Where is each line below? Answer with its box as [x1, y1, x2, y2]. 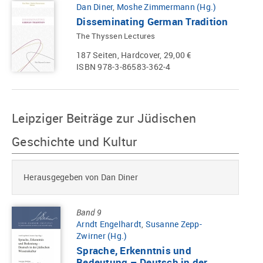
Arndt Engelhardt [76, 218, 141, 230]
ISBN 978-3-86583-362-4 [76, 61, 171, 73]
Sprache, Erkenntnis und [76, 243, 191, 257]
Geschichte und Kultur [12, 133, 137, 150]
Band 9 [76, 207, 102, 218]
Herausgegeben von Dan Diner [23, 171, 138, 183]
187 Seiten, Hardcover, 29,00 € [76, 49, 191, 61]
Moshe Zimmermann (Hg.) [116, 1, 217, 13]
